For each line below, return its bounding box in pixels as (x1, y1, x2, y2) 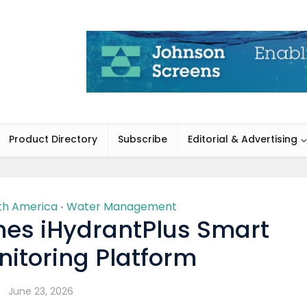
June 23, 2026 (8, 284, 73, 298)
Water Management (66, 199, 177, 214)
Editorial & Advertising (188, 132, 297, 146)
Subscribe (118, 132, 167, 146)
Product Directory (9, 132, 97, 146)
